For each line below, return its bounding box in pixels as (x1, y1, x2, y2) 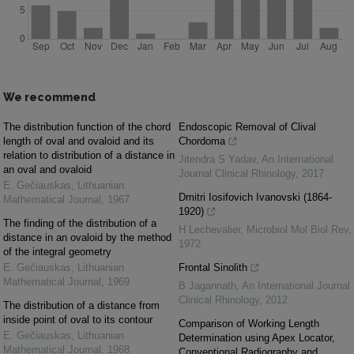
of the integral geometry (3, 246, 111, 258)
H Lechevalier (179, 224, 240, 235)
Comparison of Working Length (179, 318, 319, 330)
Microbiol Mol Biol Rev (247, 224, 348, 235)
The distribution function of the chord (3, 121, 171, 133)
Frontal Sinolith (179, 262, 247, 273)
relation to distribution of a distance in (3, 149, 175, 161)
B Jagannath (179, 280, 236, 292)
